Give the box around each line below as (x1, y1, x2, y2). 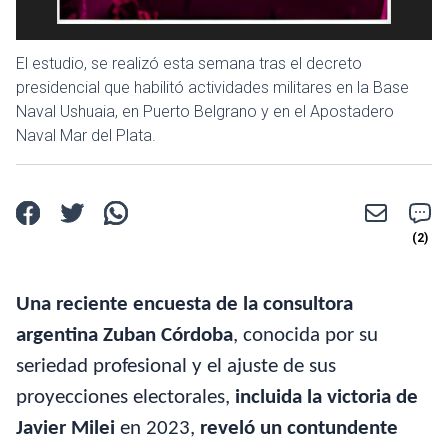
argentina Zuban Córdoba (16, 324, 233, 346)
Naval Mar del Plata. (16, 125, 156, 145)
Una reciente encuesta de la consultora (16, 293, 353, 315)
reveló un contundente (200, 417, 398, 439)
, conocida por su (233, 324, 378, 346)
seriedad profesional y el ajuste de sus (16, 355, 336, 377)
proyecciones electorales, (16, 386, 235, 408)
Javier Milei (16, 417, 115, 439)
